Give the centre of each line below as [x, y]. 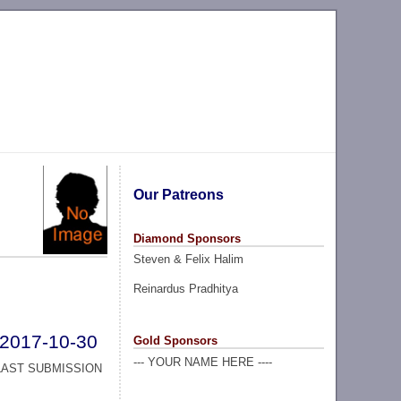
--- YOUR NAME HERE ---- [202, 362]
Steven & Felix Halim [188, 260]
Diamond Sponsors [187, 238]
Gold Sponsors [175, 340]
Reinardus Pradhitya [185, 288]
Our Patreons [178, 194]
